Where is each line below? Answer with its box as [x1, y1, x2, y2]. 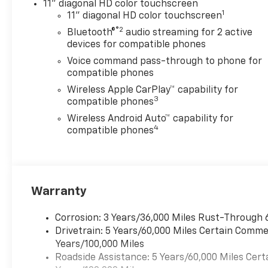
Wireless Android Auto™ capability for [67, 114, 234, 124]
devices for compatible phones [67, 39, 206, 50]
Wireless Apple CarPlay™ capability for [67, 85, 239, 95]
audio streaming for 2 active [123, 28, 253, 38]
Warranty [31, 185, 87, 197]
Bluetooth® [67, 28, 116, 38]
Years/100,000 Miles [55, 239, 145, 249]
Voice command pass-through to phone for [67, 56, 263, 66]
